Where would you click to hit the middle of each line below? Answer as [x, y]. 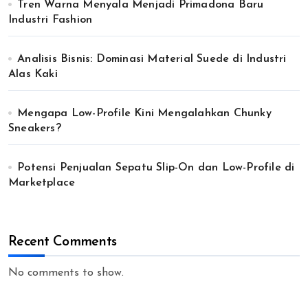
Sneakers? [35, 129]
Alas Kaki [33, 74]
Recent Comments [63, 242]
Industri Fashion [51, 20]
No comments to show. [66, 273]
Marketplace [42, 183]
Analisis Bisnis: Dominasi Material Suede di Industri [152, 59]
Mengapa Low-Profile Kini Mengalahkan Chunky [144, 113]
